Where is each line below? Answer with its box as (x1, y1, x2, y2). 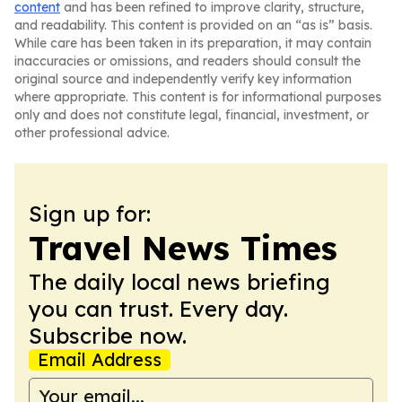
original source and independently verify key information (14, 71, 352, 87)
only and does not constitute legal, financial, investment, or (14, 107, 369, 123)
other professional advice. (14, 125, 170, 141)
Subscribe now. (29, 322, 187, 349)
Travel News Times (29, 228, 337, 268)
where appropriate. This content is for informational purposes (14, 89, 381, 105)
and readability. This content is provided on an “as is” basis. (14, 17, 372, 33)
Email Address (38, 348, 162, 371)
